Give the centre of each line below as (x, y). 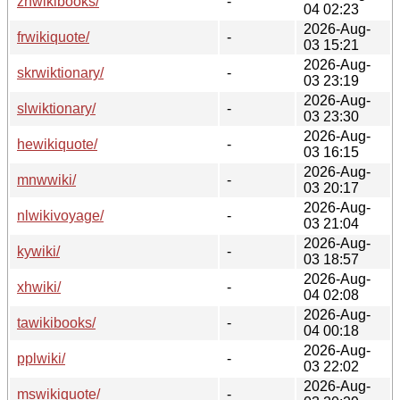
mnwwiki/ (46, 179)
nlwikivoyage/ (60, 215)
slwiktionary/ (56, 108)
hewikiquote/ (57, 144)
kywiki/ (38, 251)
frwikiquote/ (53, 37)
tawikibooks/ (56, 322)
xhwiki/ (39, 287)
